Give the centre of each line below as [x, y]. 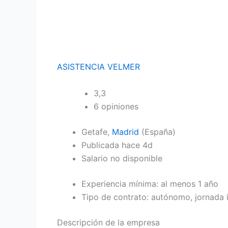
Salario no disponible [122, 158]
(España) [159, 132]
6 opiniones [116, 106]
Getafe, [97, 132]
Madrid [125, 132]
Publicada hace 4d [117, 145]
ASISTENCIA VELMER [98, 67]
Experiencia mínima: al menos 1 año [150, 183]
